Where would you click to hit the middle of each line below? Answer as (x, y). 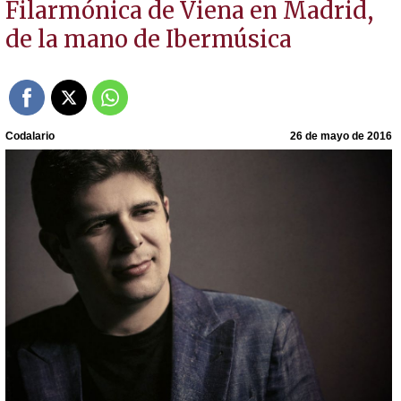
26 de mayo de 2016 (341, 136)
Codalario (30, 136)
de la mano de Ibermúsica (148, 40)
